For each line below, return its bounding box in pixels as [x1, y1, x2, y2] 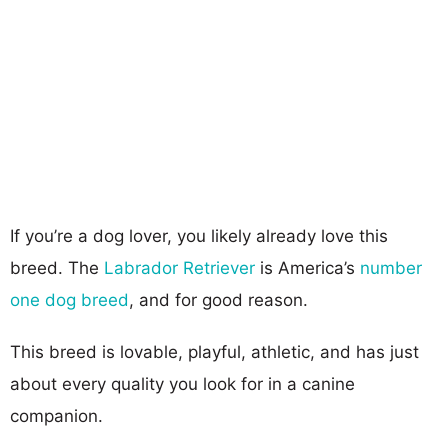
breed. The [10, 257, 104, 278]
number [360, 257, 422, 278]
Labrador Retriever [104, 257, 255, 278]
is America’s [255, 257, 360, 278]
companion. [10, 405, 103, 426]
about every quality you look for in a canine [10, 373, 355, 394]
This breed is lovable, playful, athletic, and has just [10, 341, 419, 362]
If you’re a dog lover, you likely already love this [10, 225, 388, 246]
